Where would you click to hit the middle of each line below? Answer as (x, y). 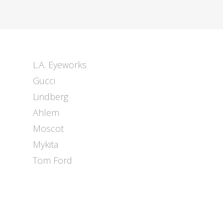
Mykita (45, 144)
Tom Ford (52, 160)
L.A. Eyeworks (59, 65)
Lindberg (50, 97)
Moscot (48, 128)
